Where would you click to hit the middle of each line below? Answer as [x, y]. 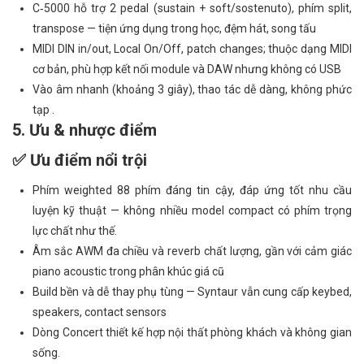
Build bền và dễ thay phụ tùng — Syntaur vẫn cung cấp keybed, [192, 292]
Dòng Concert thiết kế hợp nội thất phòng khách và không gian [192, 332]
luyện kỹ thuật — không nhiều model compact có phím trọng [192, 210]
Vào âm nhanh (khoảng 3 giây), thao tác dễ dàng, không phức [192, 89]
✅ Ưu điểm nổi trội [80, 160]
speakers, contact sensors [100, 312]
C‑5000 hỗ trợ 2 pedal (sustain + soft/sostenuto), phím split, [192, 8]
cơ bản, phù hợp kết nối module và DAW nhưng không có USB [187, 69]
